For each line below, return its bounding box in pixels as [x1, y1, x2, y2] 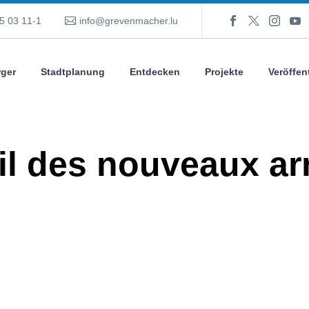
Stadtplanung [41, 66, 105, 77]
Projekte [205, 66, 243, 77]
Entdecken [130, 66, 180, 77]
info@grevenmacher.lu [79, 15, 178, 26]
